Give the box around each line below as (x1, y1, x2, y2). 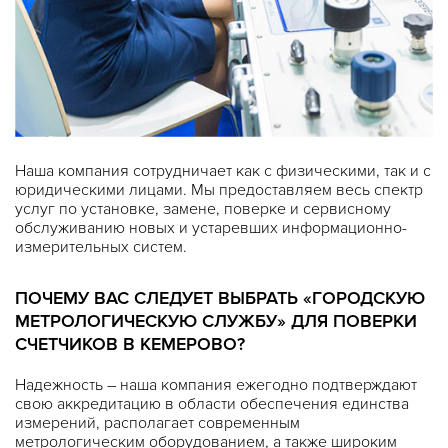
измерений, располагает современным (15, 413, 300, 434)
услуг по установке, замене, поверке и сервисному (15, 199, 391, 220)
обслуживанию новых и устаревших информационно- (15, 218, 407, 239)
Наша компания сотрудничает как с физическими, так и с (15, 161, 431, 182)
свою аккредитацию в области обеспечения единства (15, 394, 409, 415)
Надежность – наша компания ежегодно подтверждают (15, 375, 417, 396)
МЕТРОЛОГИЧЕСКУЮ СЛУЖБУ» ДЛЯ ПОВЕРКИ (15, 310, 417, 333)
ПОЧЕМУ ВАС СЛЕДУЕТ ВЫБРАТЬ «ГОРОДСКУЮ (15, 287, 425, 310)
